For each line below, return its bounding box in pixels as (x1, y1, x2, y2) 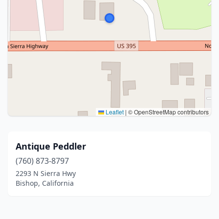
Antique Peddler (16, 140, 86, 152)
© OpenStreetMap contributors (127, 108, 209, 116)
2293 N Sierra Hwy (16, 169, 76, 178)
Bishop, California (16, 178, 74, 188)
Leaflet (104, 108, 124, 116)
